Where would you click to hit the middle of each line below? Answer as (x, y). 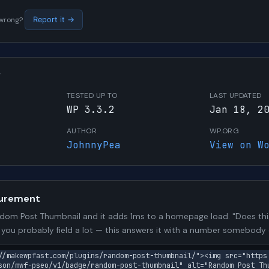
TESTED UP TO (92, 95)
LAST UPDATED (236, 95)
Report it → (53, 20)
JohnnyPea (94, 145)
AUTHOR (82, 131)
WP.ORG (225, 131)
